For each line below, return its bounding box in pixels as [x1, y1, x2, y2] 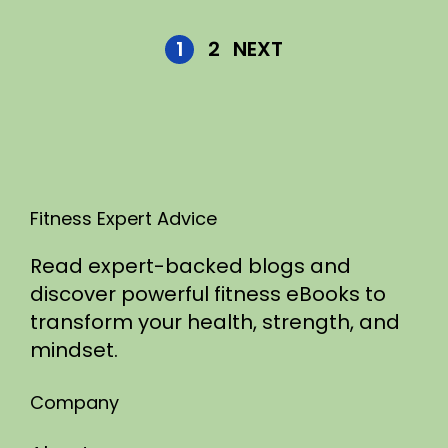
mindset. [30, 335, 118, 364]
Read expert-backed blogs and [30, 251, 351, 280]
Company [30, 389, 119, 415]
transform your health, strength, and [30, 307, 400, 336]
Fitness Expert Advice [30, 205, 217, 231]
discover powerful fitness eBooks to [30, 279, 386, 308]
